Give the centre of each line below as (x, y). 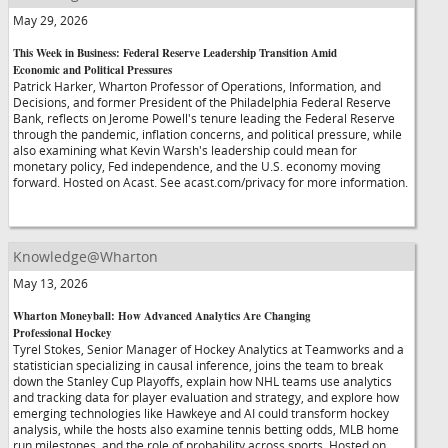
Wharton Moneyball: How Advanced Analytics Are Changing (162, 316)
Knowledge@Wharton (85, 256)
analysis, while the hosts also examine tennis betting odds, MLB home (206, 429)
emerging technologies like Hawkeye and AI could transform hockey (201, 413)
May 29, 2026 (50, 20)
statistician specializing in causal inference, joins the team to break (198, 365)
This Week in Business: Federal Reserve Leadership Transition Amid (175, 53)
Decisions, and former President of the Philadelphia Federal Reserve (202, 102)
